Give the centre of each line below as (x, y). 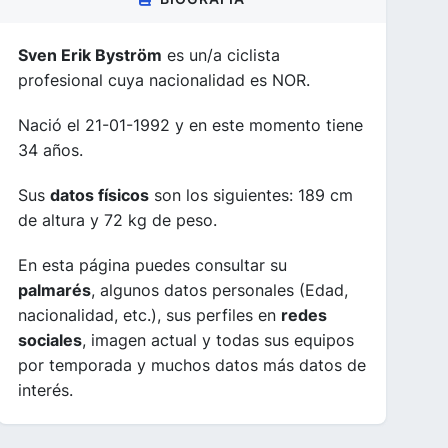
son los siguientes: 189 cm (251, 195)
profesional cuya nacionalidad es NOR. (164, 80)
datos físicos (99, 195)
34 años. (50, 150)
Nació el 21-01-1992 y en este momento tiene (190, 125)
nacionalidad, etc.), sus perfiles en (149, 315)
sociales (50, 340)
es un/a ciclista (221, 55)
